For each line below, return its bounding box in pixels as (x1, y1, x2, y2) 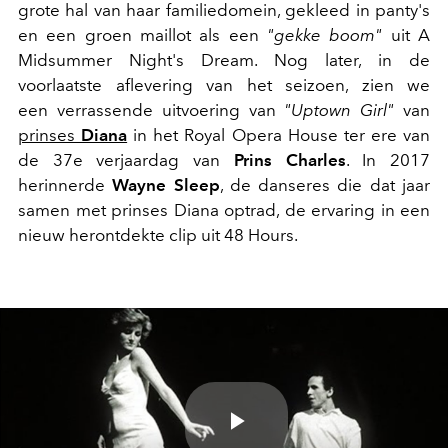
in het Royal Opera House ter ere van (127, 124, 431, 145)
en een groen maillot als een (18, 24, 267, 45)
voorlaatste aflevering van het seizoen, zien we (18, 74, 430, 95)
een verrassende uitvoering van (18, 99, 276, 120)
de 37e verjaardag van (18, 149, 234, 170)
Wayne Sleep (112, 174, 220, 195)
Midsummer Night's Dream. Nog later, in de (18, 49, 430, 70)
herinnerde (18, 174, 113, 195)
